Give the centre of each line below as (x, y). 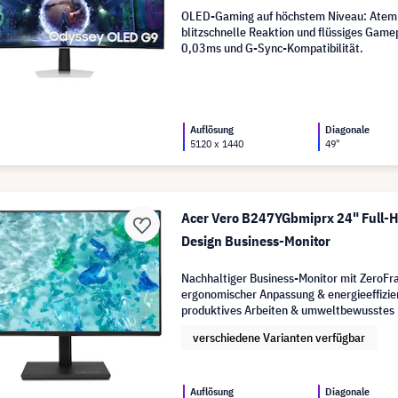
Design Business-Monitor (256, 240)
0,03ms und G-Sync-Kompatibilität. (273, 48)
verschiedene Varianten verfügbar (279, 337)
